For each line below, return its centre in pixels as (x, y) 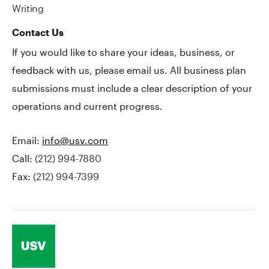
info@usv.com (75, 140)
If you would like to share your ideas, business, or (123, 52)
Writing (28, 8)
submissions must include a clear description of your (132, 88)
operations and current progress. (87, 106)
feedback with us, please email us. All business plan (129, 70)
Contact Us (38, 32)
